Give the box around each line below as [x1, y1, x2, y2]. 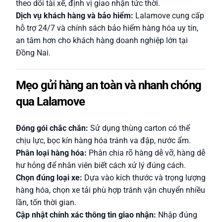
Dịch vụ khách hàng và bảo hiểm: [16, 11, 133, 20]
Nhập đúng [156, 210, 197, 220]
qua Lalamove [16, 95, 85, 109]
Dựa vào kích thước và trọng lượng [82, 173, 206, 182]
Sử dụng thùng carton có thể [88, 123, 190, 133]
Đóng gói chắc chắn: [16, 123, 88, 133]
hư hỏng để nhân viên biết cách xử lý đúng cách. [16, 161, 186, 170]
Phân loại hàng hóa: [16, 148, 87, 158]
